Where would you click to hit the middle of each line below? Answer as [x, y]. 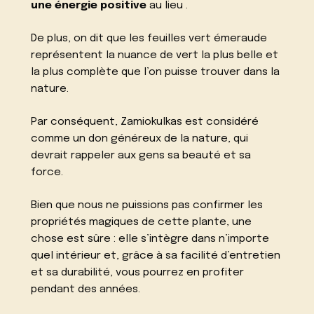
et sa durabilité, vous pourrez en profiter [138, 272]
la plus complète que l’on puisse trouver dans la [156, 73]
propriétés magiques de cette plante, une [142, 222]
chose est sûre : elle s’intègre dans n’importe [150, 239]
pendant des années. [86, 289]
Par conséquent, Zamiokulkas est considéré [145, 122]
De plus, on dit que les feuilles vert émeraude [149, 39]
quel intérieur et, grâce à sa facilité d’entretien [156, 255]
